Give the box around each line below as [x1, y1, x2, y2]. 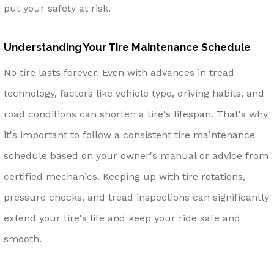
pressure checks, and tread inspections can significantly [4, 191, 269, 203]
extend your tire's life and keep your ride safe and [4, 212, 240, 224]
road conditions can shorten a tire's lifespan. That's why [4, 108, 268, 120]
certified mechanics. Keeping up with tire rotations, [4, 170, 245, 182]
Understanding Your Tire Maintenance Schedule [4, 41, 251, 54]
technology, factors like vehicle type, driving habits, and [4, 87, 264, 99]
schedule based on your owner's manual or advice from [4, 149, 268, 161]
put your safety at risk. [4, 2, 111, 14]
